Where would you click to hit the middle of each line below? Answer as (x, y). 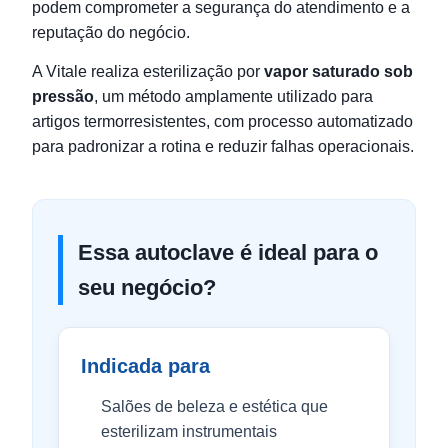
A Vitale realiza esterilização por (148, 71)
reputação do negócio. (111, 32)
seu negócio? (147, 287)
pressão (63, 96)
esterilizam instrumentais (189, 431)
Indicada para (145, 366)
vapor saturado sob (338, 71)
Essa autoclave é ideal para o (228, 252)
